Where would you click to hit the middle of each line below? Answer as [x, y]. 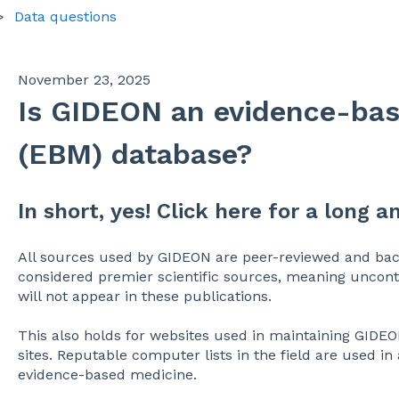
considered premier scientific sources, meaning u [188, 276]
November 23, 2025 [84, 79]
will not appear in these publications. [144, 296]
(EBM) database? [134, 154]
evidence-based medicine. [109, 375]
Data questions [65, 16]
